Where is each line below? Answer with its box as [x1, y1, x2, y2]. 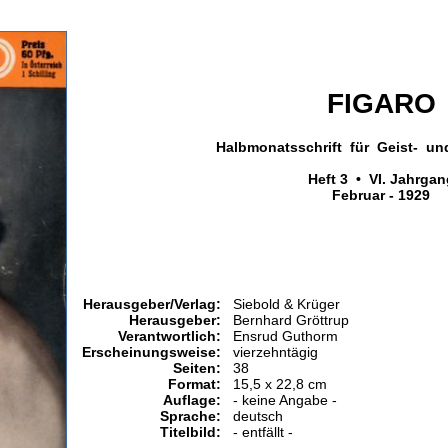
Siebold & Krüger [233, 296, 340, 312]
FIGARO [326, 87, 436, 119]
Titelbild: [160, 424, 221, 440]
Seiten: [173, 360, 221, 376]
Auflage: [163, 392, 221, 408]
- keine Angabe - [233, 392, 337, 408]
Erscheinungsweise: [82, 344, 221, 360]
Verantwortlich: [118, 328, 221, 344]
